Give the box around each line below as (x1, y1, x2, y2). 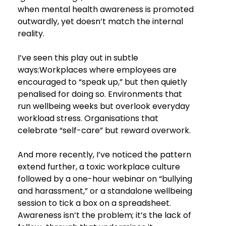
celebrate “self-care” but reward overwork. (17, 124, 191, 136)
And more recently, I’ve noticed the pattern (17, 148, 193, 160)
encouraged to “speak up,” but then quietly (17, 76, 189, 88)
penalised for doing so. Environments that (17, 88, 184, 100)
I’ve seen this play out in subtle (17, 51, 140, 64)
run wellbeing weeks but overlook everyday (17, 100, 192, 112)
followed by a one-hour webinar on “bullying (17, 173, 194, 185)
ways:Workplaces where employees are (17, 64, 179, 76)
